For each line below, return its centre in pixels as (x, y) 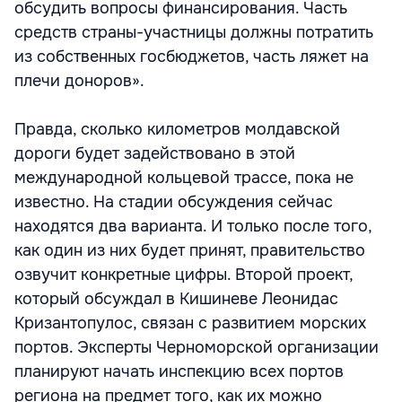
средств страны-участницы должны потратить (194, 32)
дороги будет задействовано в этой (155, 153)
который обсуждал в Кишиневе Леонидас (176, 299)
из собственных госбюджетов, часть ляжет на (192, 57)
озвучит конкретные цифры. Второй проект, (184, 275)
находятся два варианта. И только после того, (193, 226)
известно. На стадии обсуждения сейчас (174, 202)
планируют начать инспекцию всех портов (179, 371)
